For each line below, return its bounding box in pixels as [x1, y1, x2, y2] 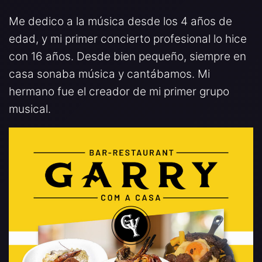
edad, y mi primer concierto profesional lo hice [9, 32, 247, 46]
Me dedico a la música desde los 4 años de [9, 14, 232, 28]
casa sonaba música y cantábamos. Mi [9, 67, 210, 81]
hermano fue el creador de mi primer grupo [9, 84, 229, 98]
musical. [9, 102, 51, 116]
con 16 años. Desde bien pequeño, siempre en [9, 49, 246, 63]
